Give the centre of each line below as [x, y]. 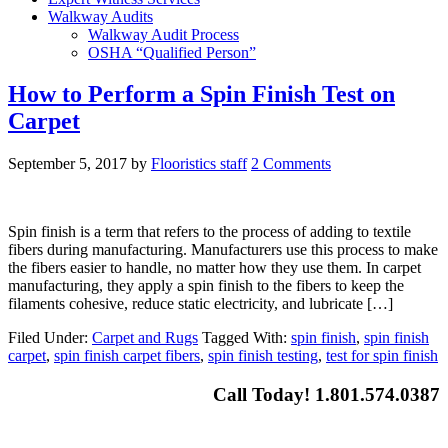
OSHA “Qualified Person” [172, 52]
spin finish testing [263, 356]
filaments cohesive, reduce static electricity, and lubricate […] [200, 304]
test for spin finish [382, 356]
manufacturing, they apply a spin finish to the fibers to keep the [206, 286]
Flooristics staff [199, 164]
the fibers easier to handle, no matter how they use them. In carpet [214, 268]
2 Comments [291, 164]
